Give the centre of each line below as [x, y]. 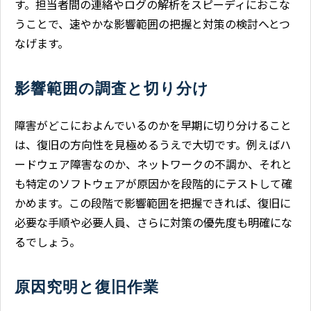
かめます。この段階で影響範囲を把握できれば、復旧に [153, 203]
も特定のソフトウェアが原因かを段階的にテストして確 [153, 184]
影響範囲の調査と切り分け [112, 89]
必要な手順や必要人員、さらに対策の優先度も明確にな [153, 222]
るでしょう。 [48, 242]
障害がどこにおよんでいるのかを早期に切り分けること [153, 125]
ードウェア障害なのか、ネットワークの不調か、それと [153, 164]
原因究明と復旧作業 [87, 287]
